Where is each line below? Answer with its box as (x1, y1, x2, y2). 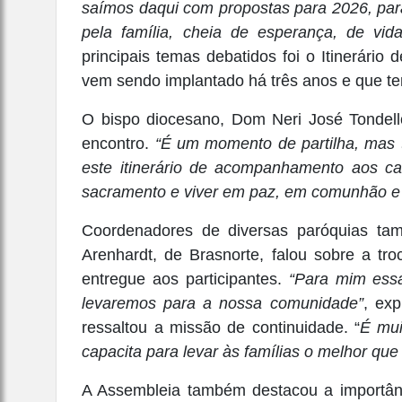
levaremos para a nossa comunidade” (82, 293, 363, 312)
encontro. (82, 134, 155, 153)
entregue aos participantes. (82, 269, 289, 288)
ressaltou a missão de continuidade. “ (82, 318, 360, 336)
